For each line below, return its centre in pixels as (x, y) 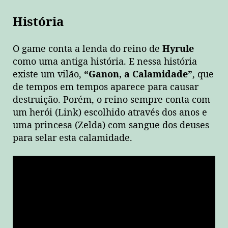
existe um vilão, (48, 74)
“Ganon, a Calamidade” (138, 74)
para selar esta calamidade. (73, 138)
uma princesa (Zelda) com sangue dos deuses (111, 125)
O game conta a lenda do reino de (88, 49)
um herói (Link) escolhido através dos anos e (110, 112)
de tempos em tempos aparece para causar (106, 87)
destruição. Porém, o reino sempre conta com (111, 100)
